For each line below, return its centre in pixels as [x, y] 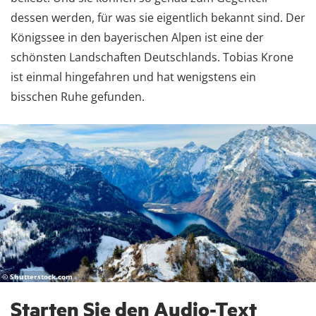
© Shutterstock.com [37, 277]
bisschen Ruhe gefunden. [78, 97]
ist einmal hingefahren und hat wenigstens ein [133, 77]
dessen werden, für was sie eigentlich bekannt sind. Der [158, 18]
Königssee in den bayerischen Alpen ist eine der [137, 38]
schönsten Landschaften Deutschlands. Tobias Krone [152, 57]
